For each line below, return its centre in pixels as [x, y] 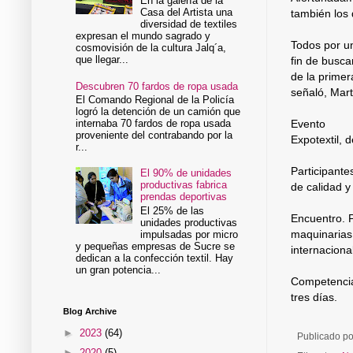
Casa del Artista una [187, 13]
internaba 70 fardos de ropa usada [154, 124]
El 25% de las [173, 210]
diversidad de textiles [189, 24]
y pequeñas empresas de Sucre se [156, 246]
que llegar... [102, 60]
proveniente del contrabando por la [154, 136]
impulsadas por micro [190, 234]
